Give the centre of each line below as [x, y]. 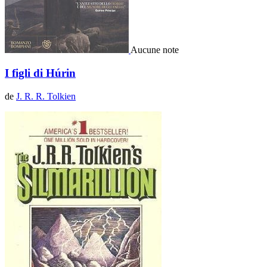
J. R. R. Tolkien [46, 96]
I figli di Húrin [40, 73]
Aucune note [155, 50]
